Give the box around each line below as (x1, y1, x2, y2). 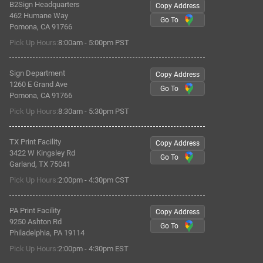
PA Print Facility (9, 206, 60, 215)
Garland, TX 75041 (9, 160, 70, 169)
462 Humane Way (9, 11, 68, 21)
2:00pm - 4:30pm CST (58, 176, 129, 185)
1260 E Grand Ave (9, 80, 68, 89)
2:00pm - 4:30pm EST (58, 244, 129, 254)
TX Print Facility (9, 137, 61, 147)
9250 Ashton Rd (9, 217, 62, 227)
